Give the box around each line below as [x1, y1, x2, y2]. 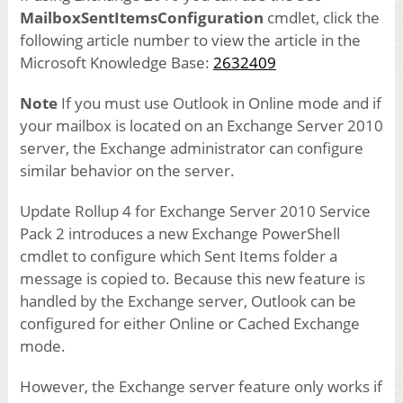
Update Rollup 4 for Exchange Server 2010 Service [19, 201, 371, 222]
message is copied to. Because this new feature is [19, 268, 365, 290]
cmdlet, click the [266, 7, 380, 29]
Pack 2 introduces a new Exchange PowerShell [19, 223, 340, 245]
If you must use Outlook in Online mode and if [57, 93, 381, 114]
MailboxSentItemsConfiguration [19, 7, 267, 29]
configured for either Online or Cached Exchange [19, 313, 360, 335]
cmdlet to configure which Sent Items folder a [19, 246, 337, 267]
